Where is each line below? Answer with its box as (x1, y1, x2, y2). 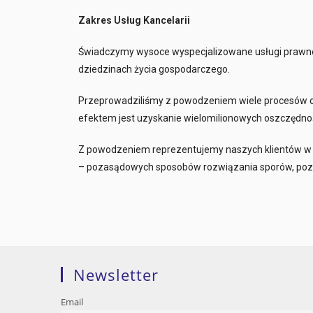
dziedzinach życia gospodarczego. (78, 63, 230, 75)
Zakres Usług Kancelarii (78, 14, 190, 26)
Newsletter (73, 263, 159, 285)
